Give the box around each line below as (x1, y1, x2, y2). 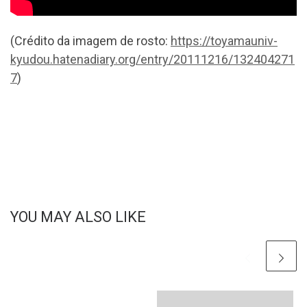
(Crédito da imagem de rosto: (10, 34, 171, 49)
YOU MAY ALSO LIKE (10, 208, 146, 226)
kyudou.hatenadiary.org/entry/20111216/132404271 (10, 52, 295, 67)
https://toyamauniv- (171, 34, 278, 49)
